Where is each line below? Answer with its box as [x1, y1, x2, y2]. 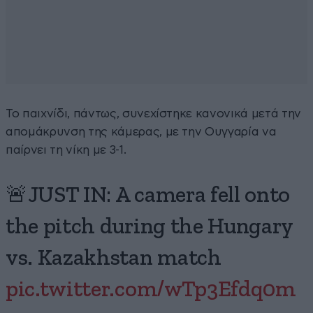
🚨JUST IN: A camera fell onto [6, 184, 291, 207]
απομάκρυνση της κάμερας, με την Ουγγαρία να [6, 125, 277, 138]
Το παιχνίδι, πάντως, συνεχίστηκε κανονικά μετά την [6, 107, 302, 119]
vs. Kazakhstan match [6, 247, 221, 270]
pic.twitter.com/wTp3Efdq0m [6, 278, 296, 301]
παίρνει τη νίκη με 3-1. [6, 143, 126, 156]
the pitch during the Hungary [6, 215, 293, 238]
